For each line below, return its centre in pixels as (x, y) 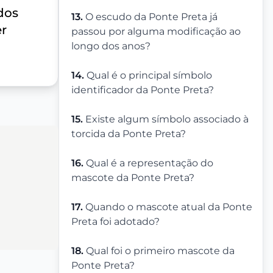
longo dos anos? (111, 46)
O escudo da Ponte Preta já (151, 17)
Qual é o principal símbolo (149, 76)
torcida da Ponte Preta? (129, 134)
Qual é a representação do (150, 163)
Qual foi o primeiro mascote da (160, 251)
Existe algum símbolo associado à (167, 119)
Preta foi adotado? (115, 222)
